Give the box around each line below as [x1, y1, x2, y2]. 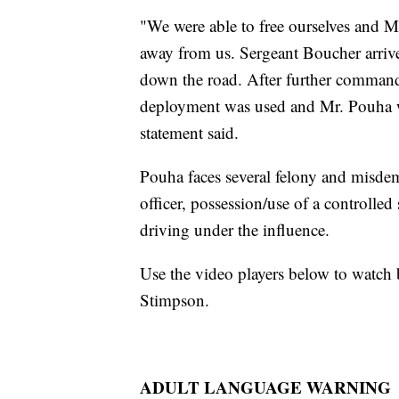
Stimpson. [140, 288, 209, 311]
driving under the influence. [140, 217, 330, 240]
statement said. [140, 120, 239, 143]
